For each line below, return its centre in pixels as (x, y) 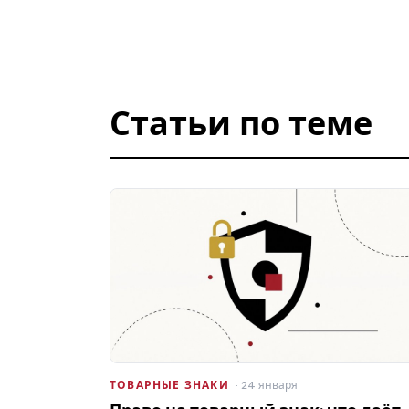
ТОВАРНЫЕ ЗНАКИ (169, 386)
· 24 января (266, 386)
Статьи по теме (241, 124)
